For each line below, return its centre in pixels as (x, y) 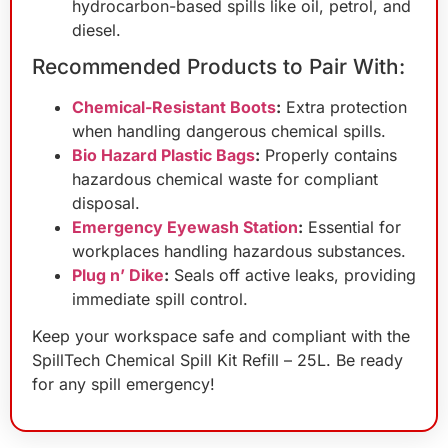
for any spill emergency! (123, 383)
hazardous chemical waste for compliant (225, 178)
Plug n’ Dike (118, 274)
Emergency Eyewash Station (185, 226)
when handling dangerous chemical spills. (229, 130)
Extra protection (344, 106)
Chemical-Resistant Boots (174, 106)
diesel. (96, 30)
